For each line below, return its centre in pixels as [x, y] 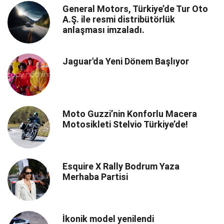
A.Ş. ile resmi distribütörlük [119, 19]
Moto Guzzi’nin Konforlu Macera [130, 114]
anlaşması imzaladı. [103, 30]
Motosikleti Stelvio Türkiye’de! [125, 124]
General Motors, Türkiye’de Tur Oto [135, 9]
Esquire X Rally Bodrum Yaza [121, 166]
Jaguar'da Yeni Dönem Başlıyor [126, 61]
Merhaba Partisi [95, 177]
